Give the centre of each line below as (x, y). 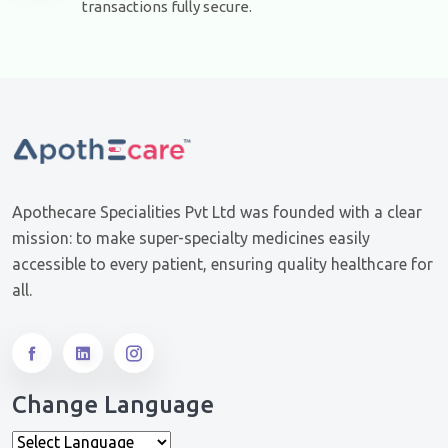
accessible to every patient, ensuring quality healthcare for (222, 264)
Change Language (113, 405)
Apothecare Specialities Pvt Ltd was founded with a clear (217, 212)
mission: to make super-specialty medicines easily (191, 238)
